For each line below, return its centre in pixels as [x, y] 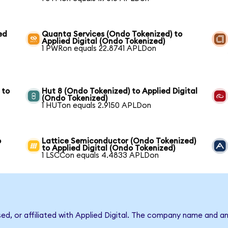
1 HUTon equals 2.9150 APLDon [97, 105]
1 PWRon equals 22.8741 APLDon [99, 48]
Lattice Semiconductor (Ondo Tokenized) [119, 141]
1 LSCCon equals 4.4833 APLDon [101, 155]
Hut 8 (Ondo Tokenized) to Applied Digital [120, 91]
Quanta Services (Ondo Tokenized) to [112, 34]
